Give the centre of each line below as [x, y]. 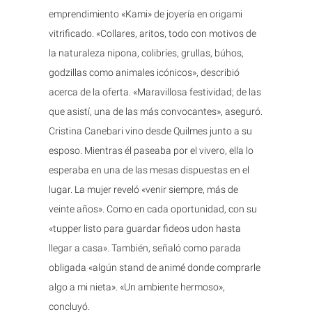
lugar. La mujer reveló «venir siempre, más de [143, 189]
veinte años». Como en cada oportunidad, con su [153, 209]
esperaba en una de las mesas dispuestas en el [149, 170]
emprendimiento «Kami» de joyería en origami [146, 14]
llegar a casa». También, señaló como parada [145, 248]
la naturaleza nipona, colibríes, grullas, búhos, [146, 53]
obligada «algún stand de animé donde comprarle [155, 267]
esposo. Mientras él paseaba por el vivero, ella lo [151, 150]
